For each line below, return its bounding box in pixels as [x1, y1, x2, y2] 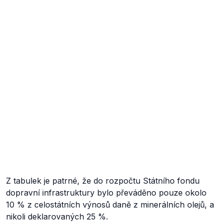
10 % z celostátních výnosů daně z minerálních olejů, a [6, 200, 214, 210]
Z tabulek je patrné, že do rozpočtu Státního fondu [6, 176, 200, 186]
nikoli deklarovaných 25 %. [6, 212, 108, 222]
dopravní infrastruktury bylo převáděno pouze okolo [6, 188, 207, 198]
